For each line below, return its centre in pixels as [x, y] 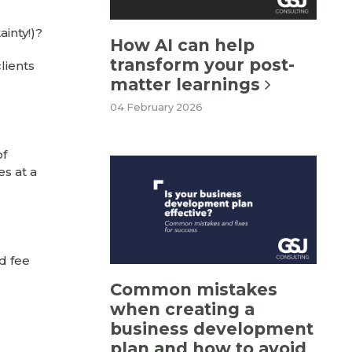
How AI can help [182, 45]
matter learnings [187, 84]
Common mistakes [194, 290]
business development [212, 329]
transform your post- [202, 65]
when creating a [182, 309]
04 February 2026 [156, 108]
